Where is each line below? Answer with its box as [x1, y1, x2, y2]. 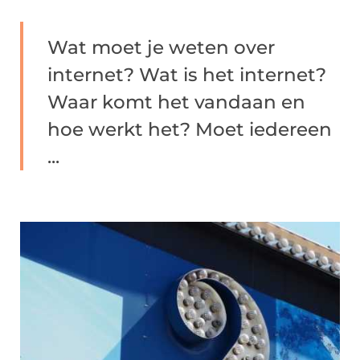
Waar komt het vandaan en [47, 91, 305, 113]
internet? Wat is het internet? [47, 63, 326, 86]
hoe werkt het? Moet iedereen [47, 118, 332, 141]
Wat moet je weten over [47, 36, 275, 59]
